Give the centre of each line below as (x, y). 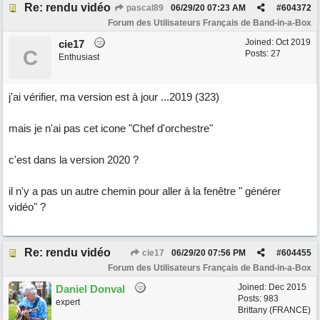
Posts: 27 (263, 54)
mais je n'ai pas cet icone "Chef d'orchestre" (111, 128)
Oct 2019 (293, 42)
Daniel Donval (90, 289)
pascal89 (144, 8)
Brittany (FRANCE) (274, 310)
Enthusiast (79, 57)
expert (68, 302)
